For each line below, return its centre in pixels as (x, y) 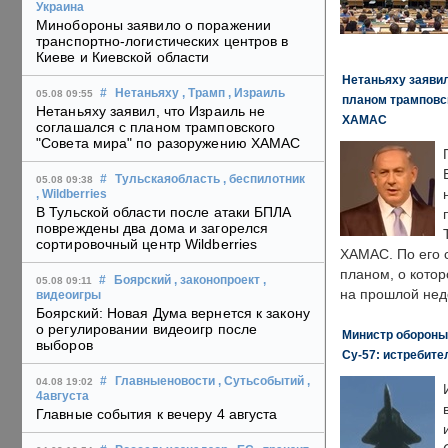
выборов (64, 345)
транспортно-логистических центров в (162, 41)
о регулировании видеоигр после (147, 329)
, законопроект (217, 280)
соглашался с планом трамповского (156, 127)
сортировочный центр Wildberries (147, 244)
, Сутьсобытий (261, 381)
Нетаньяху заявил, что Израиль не (151, 111)
